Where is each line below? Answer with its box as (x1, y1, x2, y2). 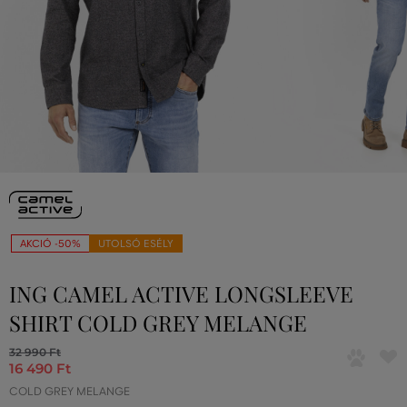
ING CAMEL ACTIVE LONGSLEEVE (9, 279, 353, 309)
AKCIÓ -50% (20, 237, 81, 251)
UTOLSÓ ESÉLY (98, 237, 174, 251)
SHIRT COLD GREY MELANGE (9, 308, 307, 338)
